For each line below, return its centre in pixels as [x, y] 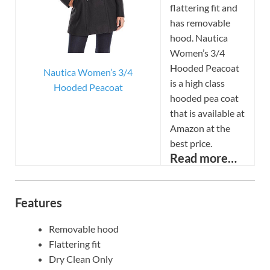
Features [39, 203]
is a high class [197, 83]
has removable [200, 23]
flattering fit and [204, 8]
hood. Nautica [199, 38]
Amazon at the [200, 128]
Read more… [203, 158]
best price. [191, 143]
